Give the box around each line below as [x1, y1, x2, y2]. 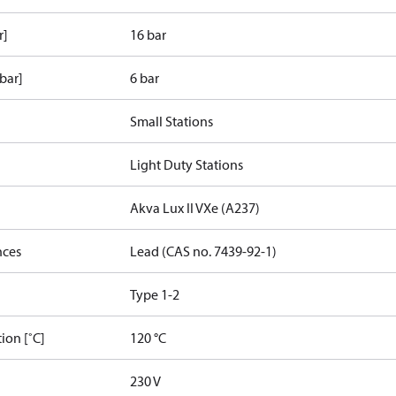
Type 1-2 [130, 286, 180, 303]
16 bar [130, 26, 167, 43]
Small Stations [130, 112, 214, 130]
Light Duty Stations [130, 156, 244, 173]
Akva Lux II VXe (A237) [130, 199, 261, 217]
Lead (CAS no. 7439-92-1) [130, 242, 278, 260]
